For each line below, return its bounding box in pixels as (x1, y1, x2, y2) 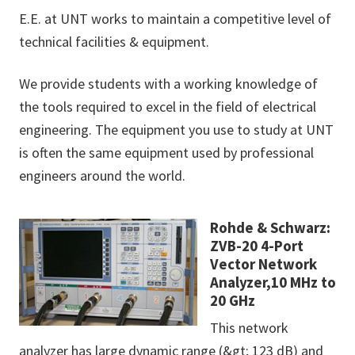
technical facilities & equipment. (19, 32, 209, 52)
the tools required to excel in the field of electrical (19, 97, 316, 116)
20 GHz (210, 291, 255, 311)
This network (210, 319, 288, 338)
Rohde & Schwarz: (210, 218, 330, 238)
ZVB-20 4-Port (210, 236, 303, 256)
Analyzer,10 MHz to (210, 273, 336, 292)
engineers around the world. (19, 166, 185, 185)
